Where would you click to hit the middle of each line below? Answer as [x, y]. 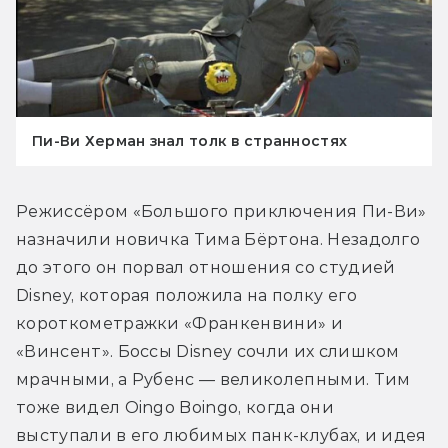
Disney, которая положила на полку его [186, 295]
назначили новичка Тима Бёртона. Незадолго [218, 239]
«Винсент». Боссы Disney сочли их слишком [208, 351]
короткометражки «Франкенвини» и [179, 323]
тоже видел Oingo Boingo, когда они [175, 407]
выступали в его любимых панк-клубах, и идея [221, 435]
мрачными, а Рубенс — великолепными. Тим [213, 379]
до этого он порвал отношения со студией [206, 267]
